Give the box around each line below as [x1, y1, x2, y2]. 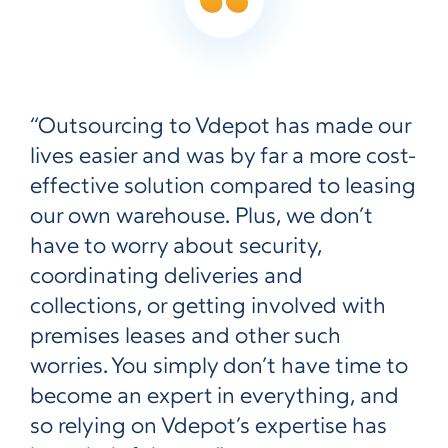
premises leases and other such [30, 326, 341, 349]
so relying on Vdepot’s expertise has [30, 416, 387, 439]
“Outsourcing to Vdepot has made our [30, 116, 411, 139]
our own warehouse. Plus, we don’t [30, 206, 373, 229]
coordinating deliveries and [30, 266, 303, 289]
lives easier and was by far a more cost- [30, 146, 416, 169]
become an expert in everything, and [30, 386, 399, 409]
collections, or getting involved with [30, 296, 386, 319]
